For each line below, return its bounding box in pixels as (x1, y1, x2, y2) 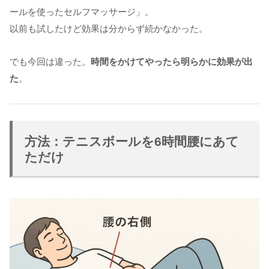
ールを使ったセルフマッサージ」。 (10, 7, 154, 17)
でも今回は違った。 (10, 56, 91, 67)
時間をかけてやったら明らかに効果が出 (91, 56, 253, 67)
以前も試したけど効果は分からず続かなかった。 (10, 23, 208, 34)
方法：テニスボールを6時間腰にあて (25, 134, 239, 149)
